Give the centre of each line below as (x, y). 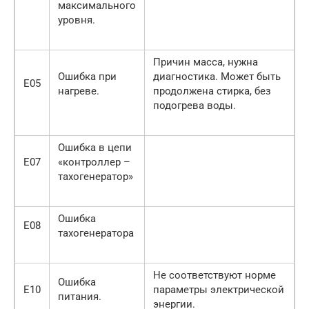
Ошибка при (87, 77)
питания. (80, 297)
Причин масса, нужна (206, 62)
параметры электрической (219, 290)
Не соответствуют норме (215, 276)
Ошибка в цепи (95, 148)
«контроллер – (94, 162)
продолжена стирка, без (212, 91)
